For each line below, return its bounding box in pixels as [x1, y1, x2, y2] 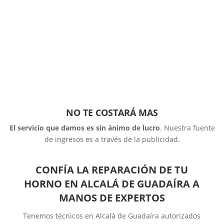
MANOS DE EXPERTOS [58, 190, 165, 204]
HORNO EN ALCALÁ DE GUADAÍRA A [24, 176, 200, 190]
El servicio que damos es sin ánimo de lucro [9, 122, 160, 132]
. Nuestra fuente [159, 122, 215, 132]
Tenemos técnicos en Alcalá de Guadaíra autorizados [23, 210, 201, 220]
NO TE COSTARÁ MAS [66, 106, 158, 118]
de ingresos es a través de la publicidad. [44, 134, 180, 144]
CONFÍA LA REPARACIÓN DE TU [35, 162, 188, 176]
